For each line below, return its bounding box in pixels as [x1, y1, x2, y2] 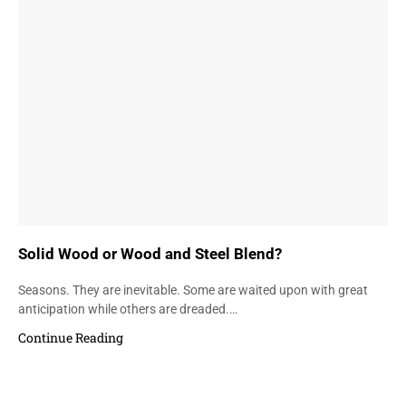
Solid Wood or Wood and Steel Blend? [18, 244, 282, 263]
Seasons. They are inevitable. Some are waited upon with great [18, 282, 368, 297]
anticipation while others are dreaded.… [18, 301, 237, 316]
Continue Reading [18, 328, 123, 346]
